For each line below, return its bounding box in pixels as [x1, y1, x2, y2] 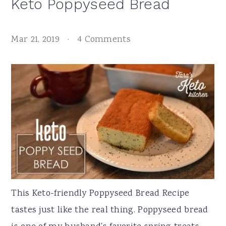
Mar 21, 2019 [11, 33, 60, 47]
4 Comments [77, 33, 131, 47]
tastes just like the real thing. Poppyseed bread [11, 203, 208, 217]
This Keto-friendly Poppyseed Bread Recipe [11, 187, 190, 200]
